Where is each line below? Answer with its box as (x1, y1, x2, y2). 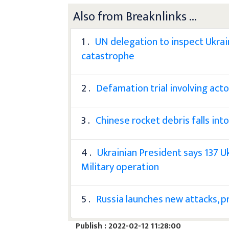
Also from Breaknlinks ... (73, 6, 197, 27)
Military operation (81, 158, 159, 176)
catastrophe (81, 47, 135, 65)
